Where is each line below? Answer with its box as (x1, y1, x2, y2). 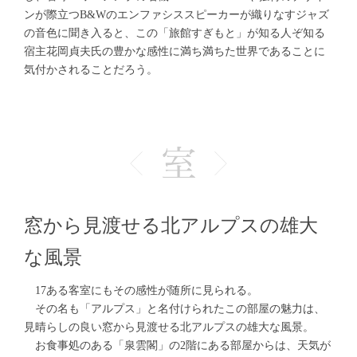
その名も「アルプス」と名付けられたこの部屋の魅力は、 (24, 302, 325, 315)
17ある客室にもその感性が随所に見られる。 (24, 284, 258, 296)
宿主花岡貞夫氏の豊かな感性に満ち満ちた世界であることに (24, 45, 325, 57)
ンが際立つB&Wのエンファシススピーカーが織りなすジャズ (24, 8, 329, 21)
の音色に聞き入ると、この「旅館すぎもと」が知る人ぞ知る (24, 26, 325, 39)
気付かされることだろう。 (24, 63, 158, 76)
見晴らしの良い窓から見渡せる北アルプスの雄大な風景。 (24, 320, 314, 333)
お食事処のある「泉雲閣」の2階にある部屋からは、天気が (24, 339, 331, 351)
